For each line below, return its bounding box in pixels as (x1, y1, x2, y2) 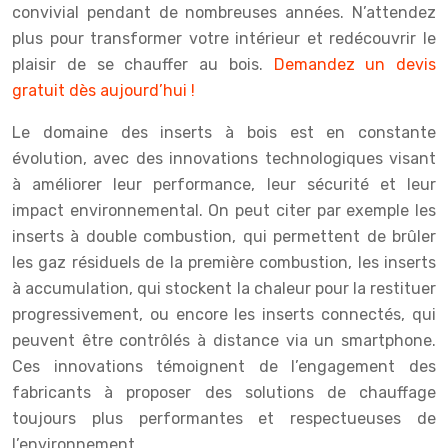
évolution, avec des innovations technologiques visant (12, 149, 436, 168)
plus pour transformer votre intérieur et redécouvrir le (12, 29, 436, 48)
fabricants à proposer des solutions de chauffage (12, 383, 436, 402)
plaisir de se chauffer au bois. (12, 55, 274, 74)
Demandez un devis (273, 55, 436, 74)
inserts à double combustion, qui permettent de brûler (12, 227, 436, 246)
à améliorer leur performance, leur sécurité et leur (12, 175, 436, 194)
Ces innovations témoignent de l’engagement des (12, 357, 436, 376)
